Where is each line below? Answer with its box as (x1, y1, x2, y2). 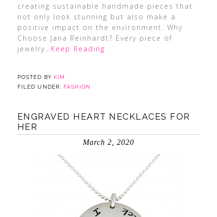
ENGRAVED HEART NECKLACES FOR (17, 111, 190, 122)
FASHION (63, 84, 91, 90)
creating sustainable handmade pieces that (17, 1, 193, 11)
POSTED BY (17, 74, 54, 80)
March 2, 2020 (82, 138, 134, 146)
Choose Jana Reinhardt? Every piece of (17, 33, 172, 43)
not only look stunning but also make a (17, 12, 176, 21)
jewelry (17, 44, 45, 53)
